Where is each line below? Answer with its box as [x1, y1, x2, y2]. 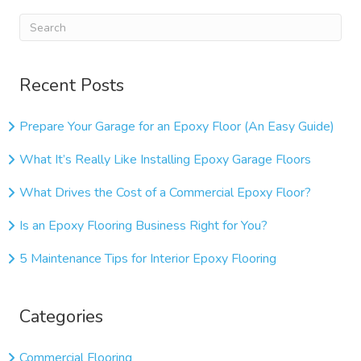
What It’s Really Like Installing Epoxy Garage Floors [19, 151, 311, 168]
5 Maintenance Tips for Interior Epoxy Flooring [19, 250, 276, 268]
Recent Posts [19, 73, 124, 98]
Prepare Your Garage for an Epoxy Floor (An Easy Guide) [19, 118, 334, 135]
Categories [19, 305, 103, 329]
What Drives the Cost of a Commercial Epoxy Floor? [19, 184, 311, 201]
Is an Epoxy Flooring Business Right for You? [19, 217, 268, 234]
